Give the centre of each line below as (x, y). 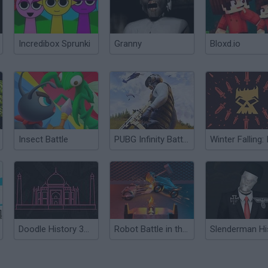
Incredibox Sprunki (54, 44)
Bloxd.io (225, 44)
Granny (128, 44)
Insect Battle (43, 139)
